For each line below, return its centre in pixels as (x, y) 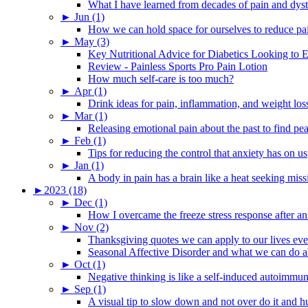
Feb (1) (90, 140)
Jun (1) (89, 16)
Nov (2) (91, 227)
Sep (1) (90, 289)
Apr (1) (90, 91)
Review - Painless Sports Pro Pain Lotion (178, 66)
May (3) (92, 41)
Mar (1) (91, 115)
